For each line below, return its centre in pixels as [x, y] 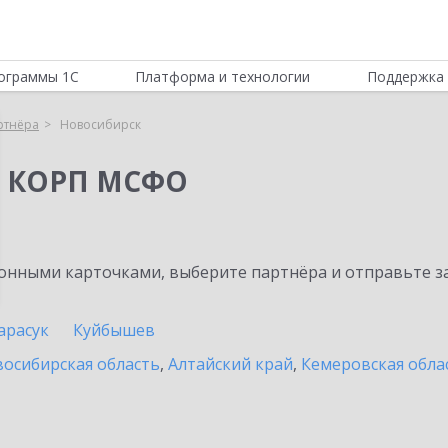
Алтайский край [230, 364]
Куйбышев [114, 330]
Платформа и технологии [223, 76]
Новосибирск [100, 124]
